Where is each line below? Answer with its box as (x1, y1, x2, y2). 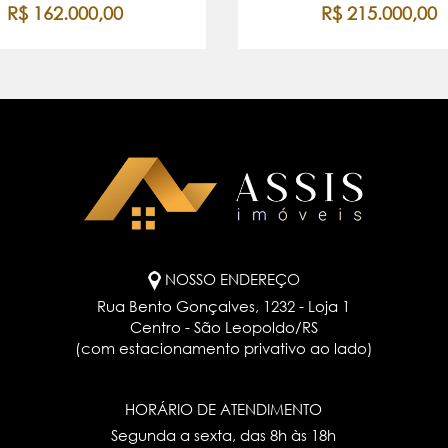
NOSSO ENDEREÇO (164, 270, 300, 289)
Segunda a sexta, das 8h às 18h (111, 426, 337, 445)
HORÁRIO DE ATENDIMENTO (125, 400, 323, 419)
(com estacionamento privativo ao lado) (74, 339, 373, 358)
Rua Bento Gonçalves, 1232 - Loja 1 (97, 297, 351, 316)
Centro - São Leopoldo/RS (129, 318, 318, 337)
